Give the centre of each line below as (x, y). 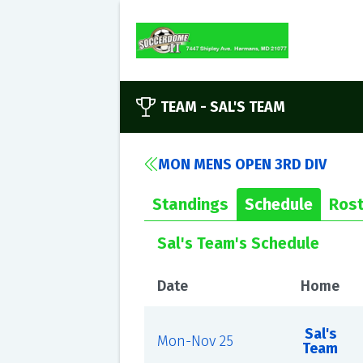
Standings (190, 204)
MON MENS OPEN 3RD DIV (242, 164)
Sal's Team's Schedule (238, 243)
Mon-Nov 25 (195, 341)
